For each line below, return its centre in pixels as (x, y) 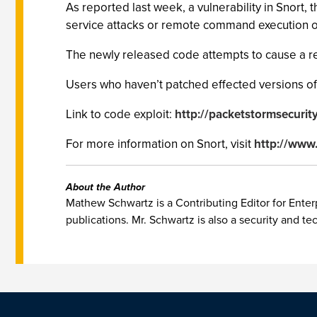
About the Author (105, 187)
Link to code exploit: (120, 114)
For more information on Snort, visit (160, 144)
